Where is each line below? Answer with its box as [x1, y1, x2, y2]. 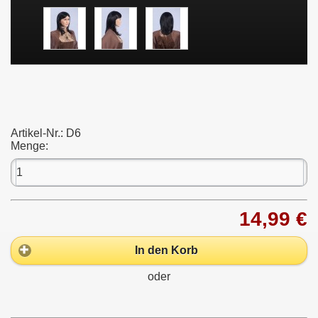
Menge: [11, 140, 48, 153]
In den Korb [134, 244, 198, 257]
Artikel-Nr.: [11, 127, 66, 140]
